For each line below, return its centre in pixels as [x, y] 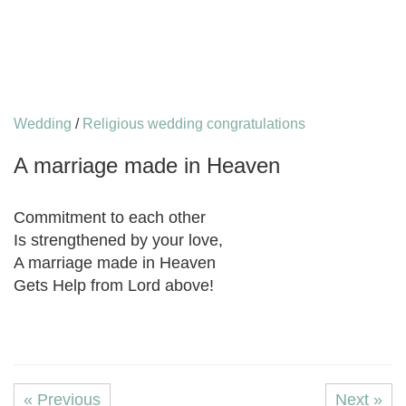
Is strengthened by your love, [121, 240]
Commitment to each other [110, 217]
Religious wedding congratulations [194, 124]
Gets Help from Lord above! [114, 285]
